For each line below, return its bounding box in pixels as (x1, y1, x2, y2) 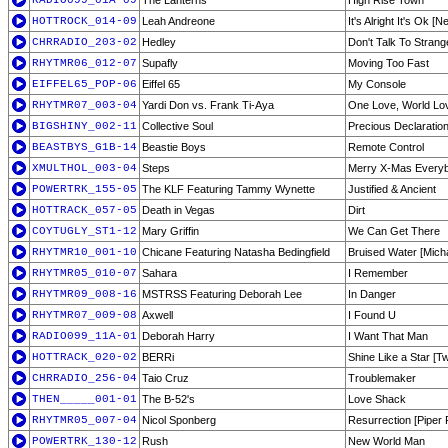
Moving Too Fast (348, 57, 429, 69)
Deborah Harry (142, 330, 215, 342)
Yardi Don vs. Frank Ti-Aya (142, 99, 274, 111)
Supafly (142, 57, 178, 69)
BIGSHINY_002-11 (32, 120, 137, 132)
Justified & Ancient (348, 183, 436, 195)
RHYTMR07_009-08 (32, 309, 137, 321)
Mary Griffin (142, 225, 199, 237)
